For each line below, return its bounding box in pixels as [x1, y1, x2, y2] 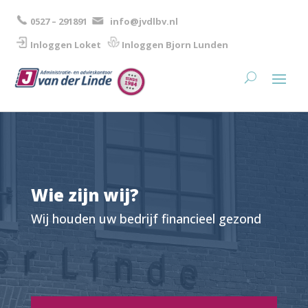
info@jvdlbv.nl [110, 15, 178, 28]
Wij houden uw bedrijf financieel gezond [30, 210, 261, 227]
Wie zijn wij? [30, 183, 139, 206]
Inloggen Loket [30, 38, 101, 51]
